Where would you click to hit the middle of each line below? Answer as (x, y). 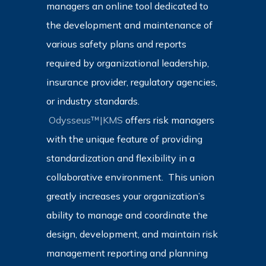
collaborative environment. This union (130, 177)
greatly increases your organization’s (125, 196)
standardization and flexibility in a (120, 158)
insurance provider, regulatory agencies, (132, 82)
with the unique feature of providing (124, 139)
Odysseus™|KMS (85, 120)
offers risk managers (168, 120)
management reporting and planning (127, 253)
